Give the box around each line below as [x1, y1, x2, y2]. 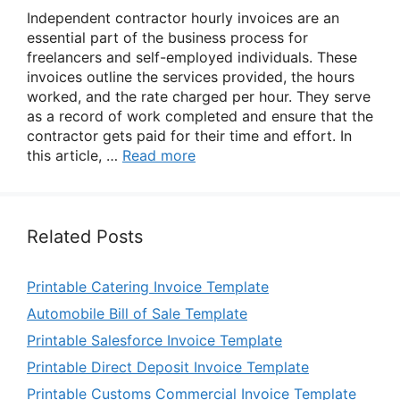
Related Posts [27, 226, 143, 247]
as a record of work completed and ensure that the [27, 107, 373, 125]
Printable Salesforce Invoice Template [27, 331, 282, 349]
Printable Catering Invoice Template [27, 278, 269, 296]
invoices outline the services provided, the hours [27, 68, 354, 86]
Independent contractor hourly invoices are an [27, 9, 339, 27]
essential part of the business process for [27, 29, 308, 46]
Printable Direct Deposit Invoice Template [27, 358, 309, 376]
